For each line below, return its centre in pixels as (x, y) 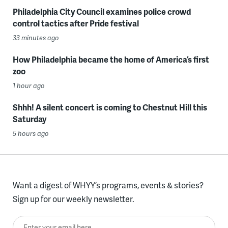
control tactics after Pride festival (76, 23)
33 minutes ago (36, 37)
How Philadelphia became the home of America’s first (111, 59)
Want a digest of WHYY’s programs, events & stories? (108, 185)
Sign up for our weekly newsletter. (73, 198)
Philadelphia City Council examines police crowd (102, 11)
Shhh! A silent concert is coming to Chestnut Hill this (110, 107)
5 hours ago (31, 133)
